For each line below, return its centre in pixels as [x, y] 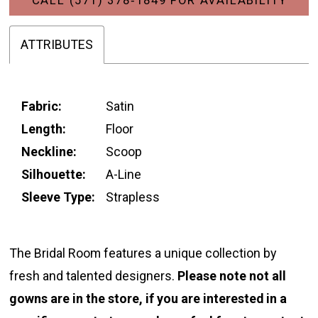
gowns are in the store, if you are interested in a [148, 299]
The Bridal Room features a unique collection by [143, 253]
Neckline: [49, 151]
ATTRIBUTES [57, 45]
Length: [44, 128]
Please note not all [232, 276]
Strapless [133, 197]
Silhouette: [54, 174]
